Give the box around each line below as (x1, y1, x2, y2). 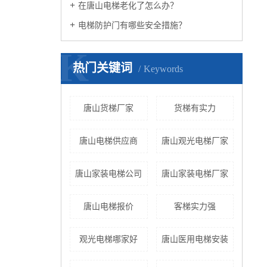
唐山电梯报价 (83, 202, 134, 211)
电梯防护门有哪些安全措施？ (78, 21, 187, 30)
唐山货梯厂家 (83, 104, 134, 113)
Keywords (144, 64, 183, 74)
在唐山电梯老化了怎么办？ (78, 1, 178, 10)
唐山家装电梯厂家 (161, 169, 228, 178)
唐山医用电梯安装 (161, 235, 228, 244)
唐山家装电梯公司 (75, 169, 142, 178)
